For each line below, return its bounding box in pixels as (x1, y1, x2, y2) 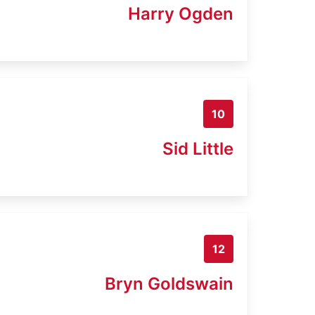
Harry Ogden (128, 3, 233, 24)
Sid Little (162, 138, 233, 159)
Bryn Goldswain (105, 273, 233, 294)
